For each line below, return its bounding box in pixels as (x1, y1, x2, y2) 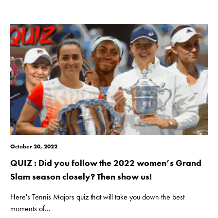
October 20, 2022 (10, 143, 58, 151)
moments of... (10, 203, 51, 214)
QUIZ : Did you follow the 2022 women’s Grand (10, 157, 202, 169)
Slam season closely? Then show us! (10, 171, 152, 182)
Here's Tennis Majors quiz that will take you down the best (10, 192, 185, 202)
